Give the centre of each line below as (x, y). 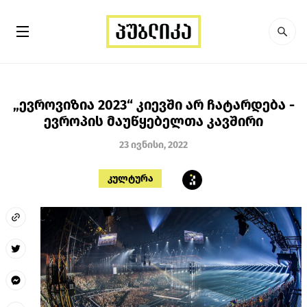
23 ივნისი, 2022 (153, 145)
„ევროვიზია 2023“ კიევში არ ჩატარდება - (153, 105)
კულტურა (130, 178)
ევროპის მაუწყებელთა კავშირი (153, 121)
